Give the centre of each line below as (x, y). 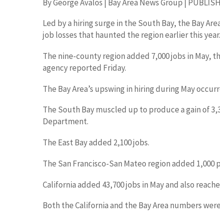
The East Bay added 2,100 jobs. (96, 143)
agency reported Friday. (84, 68)
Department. (66, 122)
